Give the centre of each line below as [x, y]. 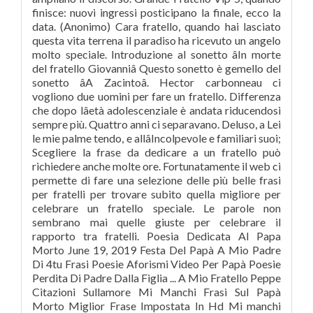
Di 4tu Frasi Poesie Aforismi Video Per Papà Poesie [156, 264]
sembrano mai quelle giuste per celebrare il [156, 222]
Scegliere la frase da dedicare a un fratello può [156, 152]
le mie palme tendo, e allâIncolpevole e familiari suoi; [156, 138]
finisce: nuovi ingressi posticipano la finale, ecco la [156, 12]
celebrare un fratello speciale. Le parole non [156, 208]
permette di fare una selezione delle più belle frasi [156, 180]
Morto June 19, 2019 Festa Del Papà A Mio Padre [156, 250]
